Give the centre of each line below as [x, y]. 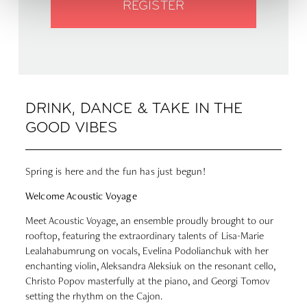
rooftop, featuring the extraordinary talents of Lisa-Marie [145, 236]
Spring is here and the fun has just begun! [115, 171]
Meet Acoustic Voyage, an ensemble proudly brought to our [149, 221]
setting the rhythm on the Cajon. [94, 296]
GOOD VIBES [71, 128]
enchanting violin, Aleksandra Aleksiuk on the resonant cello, [150, 266]
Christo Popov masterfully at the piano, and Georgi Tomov [148, 281]
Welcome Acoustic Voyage [81, 196]
